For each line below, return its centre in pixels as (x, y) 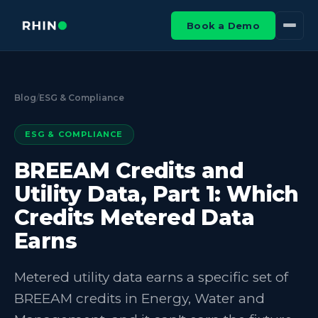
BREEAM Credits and (129, 171)
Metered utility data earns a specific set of (151, 277)
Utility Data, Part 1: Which (157, 194)
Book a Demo (223, 25)
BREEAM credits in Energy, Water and (139, 298)
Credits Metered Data (134, 218)
